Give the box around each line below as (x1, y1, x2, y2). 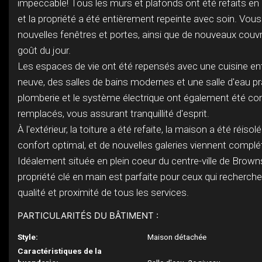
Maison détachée (147, 232, 207, 242)
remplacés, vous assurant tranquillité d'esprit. (18, 108, 209, 119)
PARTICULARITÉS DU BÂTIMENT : (18, 210, 158, 221)
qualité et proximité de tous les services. (18, 187, 189, 198)
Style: (18, 232, 38, 242)
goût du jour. (18, 44, 71, 56)
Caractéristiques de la (18, 246, 102, 256)
